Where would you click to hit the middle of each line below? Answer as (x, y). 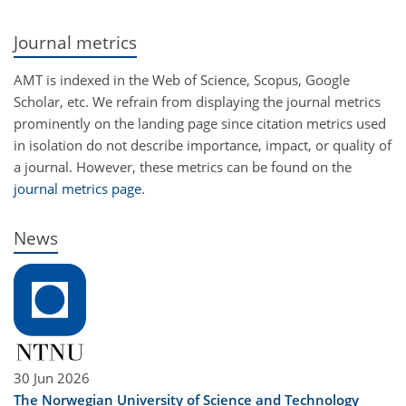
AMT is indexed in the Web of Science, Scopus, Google (182, 79)
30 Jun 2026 (52, 378)
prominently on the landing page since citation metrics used (200, 123)
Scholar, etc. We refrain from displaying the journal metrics (197, 101)
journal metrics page (77, 188)
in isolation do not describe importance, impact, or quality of (203, 145)
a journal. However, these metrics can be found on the (183, 166)
